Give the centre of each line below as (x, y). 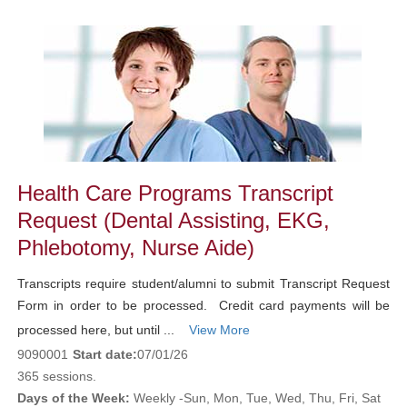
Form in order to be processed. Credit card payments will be (203, 305)
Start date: (104, 354)
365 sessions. (56, 376)
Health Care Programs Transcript (175, 193)
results (32, 65)
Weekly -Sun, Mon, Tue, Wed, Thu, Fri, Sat (255, 397)
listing (30, 41)
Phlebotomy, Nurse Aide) (139, 247)
